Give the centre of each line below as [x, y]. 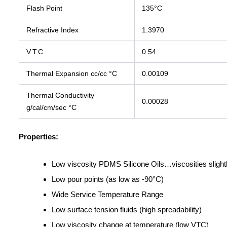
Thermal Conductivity [60, 96]
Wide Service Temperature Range [107, 195]
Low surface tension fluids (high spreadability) [127, 210]
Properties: [39, 137]
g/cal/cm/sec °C [51, 108]
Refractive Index [52, 30]
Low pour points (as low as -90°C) [108, 179]
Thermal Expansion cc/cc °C [72, 74]
